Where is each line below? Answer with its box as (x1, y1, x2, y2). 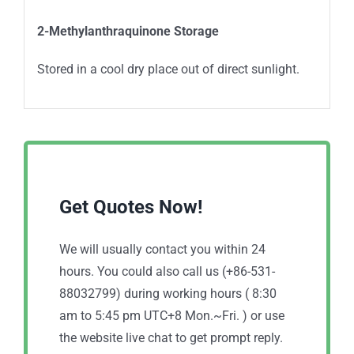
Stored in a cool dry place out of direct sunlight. (36, 61, 299, 77)
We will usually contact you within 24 (59, 242, 265, 258)
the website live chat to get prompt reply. (59, 330, 283, 346)
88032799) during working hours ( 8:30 (59, 286, 277, 302)
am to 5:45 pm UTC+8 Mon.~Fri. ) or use (59, 308, 284, 324)
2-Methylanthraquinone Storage (36, 23, 219, 39)
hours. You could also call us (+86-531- (59, 264, 275, 280)
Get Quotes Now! (59, 196, 203, 219)
